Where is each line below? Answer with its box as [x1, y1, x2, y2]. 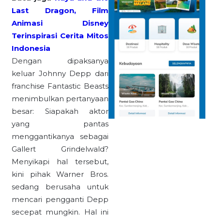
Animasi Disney [12, 18, 108, 28]
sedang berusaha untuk [12, 182, 108, 192]
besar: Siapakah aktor [12, 107, 108, 116]
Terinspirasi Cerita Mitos [12, 31, 108, 41]
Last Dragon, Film [12, 6, 108, 15]
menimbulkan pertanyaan [12, 94, 108, 104]
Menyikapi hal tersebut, [12, 157, 108, 167]
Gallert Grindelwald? [12, 144, 108, 154]
